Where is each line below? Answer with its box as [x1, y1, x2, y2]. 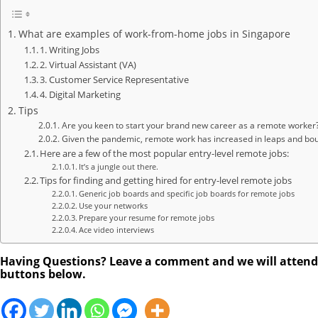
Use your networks [78, 201, 148, 212]
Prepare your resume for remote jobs [78, 213, 214, 224]
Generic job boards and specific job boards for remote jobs [78, 189, 295, 199]
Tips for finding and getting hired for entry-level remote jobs [40, 174, 292, 187]
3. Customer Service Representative [40, 73, 190, 87]
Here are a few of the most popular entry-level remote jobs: [40, 147, 290, 160]
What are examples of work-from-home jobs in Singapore [18, 27, 290, 41]
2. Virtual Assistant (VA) [40, 58, 137, 72]
